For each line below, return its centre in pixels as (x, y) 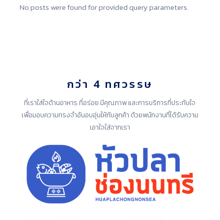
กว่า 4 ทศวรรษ (110, 84)
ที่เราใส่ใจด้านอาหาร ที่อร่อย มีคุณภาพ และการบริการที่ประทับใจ (110, 103)
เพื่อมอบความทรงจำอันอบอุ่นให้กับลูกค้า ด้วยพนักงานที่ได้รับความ (110, 115)
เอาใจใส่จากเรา (110, 127)
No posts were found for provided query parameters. (104, 7)
